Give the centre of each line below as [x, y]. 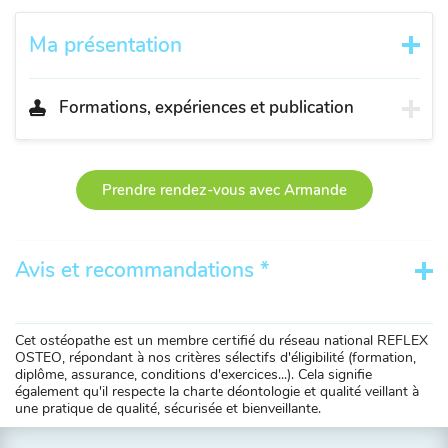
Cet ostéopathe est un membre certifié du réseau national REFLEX [221, 340]
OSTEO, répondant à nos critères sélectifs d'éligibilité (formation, [215, 357]
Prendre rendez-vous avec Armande [224, 190]
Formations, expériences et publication [206, 107]
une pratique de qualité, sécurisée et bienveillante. [168, 408]
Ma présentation [105, 44]
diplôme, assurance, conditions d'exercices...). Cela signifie [193, 374]
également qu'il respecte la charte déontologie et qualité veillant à [217, 391]
